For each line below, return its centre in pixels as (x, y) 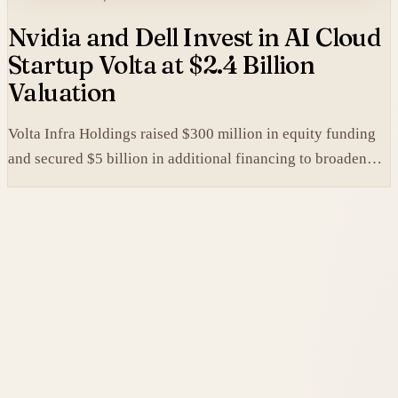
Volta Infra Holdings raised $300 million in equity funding (192, 133)
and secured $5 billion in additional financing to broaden (187, 158)
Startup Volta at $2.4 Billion (162, 64)
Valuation (62, 92)
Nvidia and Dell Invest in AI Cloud (195, 37)
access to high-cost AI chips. (98, 183)
